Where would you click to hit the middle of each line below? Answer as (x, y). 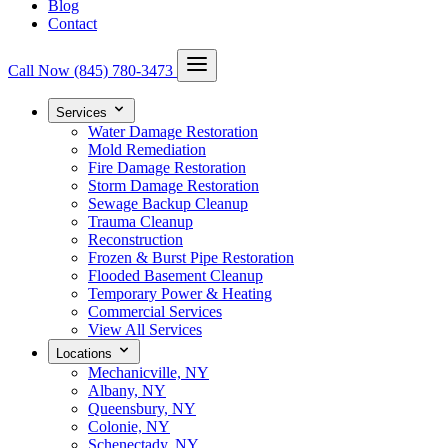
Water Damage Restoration (173, 131)
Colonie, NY (129, 426)
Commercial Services (155, 311)
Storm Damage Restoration (173, 185)
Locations (86, 353)
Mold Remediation (147, 149)
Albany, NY (127, 390)
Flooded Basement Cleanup (175, 275)
